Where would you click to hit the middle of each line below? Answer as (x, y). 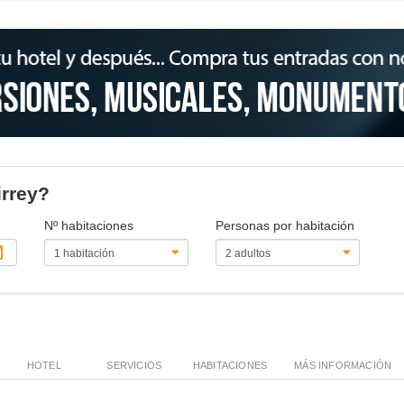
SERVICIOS (134, 365)
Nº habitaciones (89, 225)
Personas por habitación (285, 225)
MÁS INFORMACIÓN (343, 365)
